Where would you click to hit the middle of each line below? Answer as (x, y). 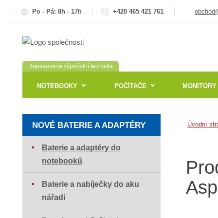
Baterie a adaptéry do (82, 148)
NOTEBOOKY (57, 86)
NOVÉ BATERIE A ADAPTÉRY (89, 126)
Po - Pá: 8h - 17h (57, 11)
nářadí (54, 198)
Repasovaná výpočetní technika (71, 66)
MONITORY (199, 86)
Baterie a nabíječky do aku (91, 184)
